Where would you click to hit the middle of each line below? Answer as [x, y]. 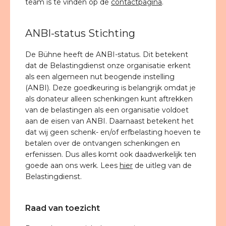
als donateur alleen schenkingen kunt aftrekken [109, 99]
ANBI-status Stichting [81, 33]
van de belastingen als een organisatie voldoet [107, 110]
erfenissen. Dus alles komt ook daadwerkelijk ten [111, 154]
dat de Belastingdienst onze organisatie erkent [108, 66]
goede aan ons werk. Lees [72, 165]
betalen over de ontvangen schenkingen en [103, 143]
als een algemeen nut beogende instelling [100, 77]
